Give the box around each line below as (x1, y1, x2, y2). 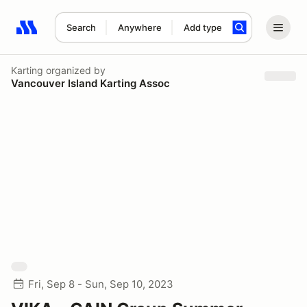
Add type (183, 22, 222, 33)
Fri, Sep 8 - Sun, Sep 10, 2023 (28, 278, 173, 291)
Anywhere (117, 22, 162, 33)
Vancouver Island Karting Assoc (11, 76, 170, 90)
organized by (43, 64, 106, 76)
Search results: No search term (16, 28, 175, 42)
